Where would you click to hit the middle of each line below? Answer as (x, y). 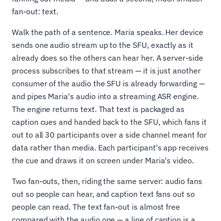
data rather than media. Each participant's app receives (110, 148)
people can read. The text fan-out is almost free (96, 207)
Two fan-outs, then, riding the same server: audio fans (107, 181)
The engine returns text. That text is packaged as (98, 109)
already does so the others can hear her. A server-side (108, 58)
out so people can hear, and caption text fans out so (103, 194)
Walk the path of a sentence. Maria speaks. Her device (108, 32)
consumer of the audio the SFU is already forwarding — (108, 84)
